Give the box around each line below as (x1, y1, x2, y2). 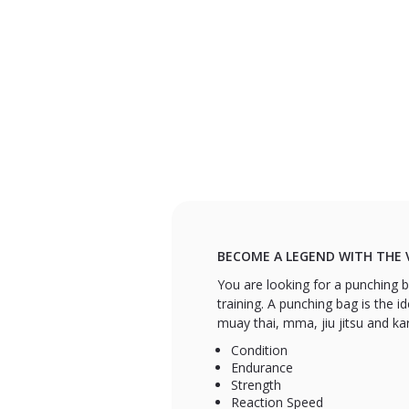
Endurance (231, 358, 294, 376)
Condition (231, 341, 288, 359)
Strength (231, 375, 282, 393)
